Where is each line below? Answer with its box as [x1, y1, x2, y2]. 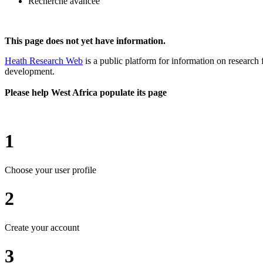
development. [5, 66, 55, 76]
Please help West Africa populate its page [5, 87, 167, 97]
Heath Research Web [5, 55, 83, 66]
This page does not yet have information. [5, 35, 166, 46]
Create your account [5, 222, 79, 232]
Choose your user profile [5, 164, 96, 175]
